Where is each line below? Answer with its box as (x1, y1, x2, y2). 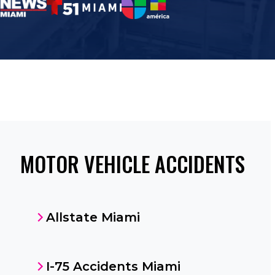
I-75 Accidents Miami (45, 259, 180, 274)
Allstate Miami (45, 210, 140, 225)
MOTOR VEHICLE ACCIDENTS (20, 148, 245, 179)
